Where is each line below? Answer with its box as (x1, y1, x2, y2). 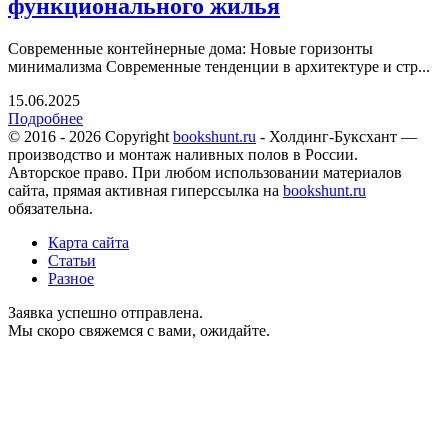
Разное (48, 270, 94, 288)
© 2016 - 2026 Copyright (8, 128, 173, 146)
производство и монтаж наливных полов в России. (8, 146, 358, 164)
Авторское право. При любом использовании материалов (8, 164, 402, 182)
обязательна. (8, 200, 93, 218)
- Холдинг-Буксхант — (256, 128, 417, 146)
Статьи (48, 252, 96, 270)
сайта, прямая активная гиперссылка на (8, 182, 283, 200)
